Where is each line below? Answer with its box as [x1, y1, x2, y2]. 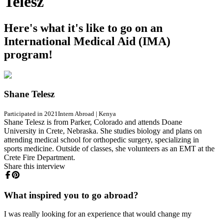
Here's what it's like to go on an [4, 21, 163, 34]
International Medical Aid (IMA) [4, 34, 170, 48]
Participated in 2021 [4, 110, 58, 117]
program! [4, 48, 53, 61]
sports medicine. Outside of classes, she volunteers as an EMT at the [4, 144, 215, 153]
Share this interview [4, 162, 65, 170]
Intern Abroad [58, 110, 94, 117]
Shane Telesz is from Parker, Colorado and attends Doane [4, 117, 182, 126]
